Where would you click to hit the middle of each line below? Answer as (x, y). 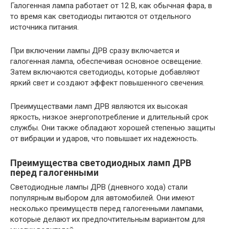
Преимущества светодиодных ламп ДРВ (101, 163)
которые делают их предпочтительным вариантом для (108, 220)
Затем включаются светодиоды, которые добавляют (105, 72)
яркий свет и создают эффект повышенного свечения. (107, 83)
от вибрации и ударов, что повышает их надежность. (104, 139)
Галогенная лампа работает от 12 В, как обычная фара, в (111, 6)
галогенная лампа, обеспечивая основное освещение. (106, 62)
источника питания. (44, 27)
